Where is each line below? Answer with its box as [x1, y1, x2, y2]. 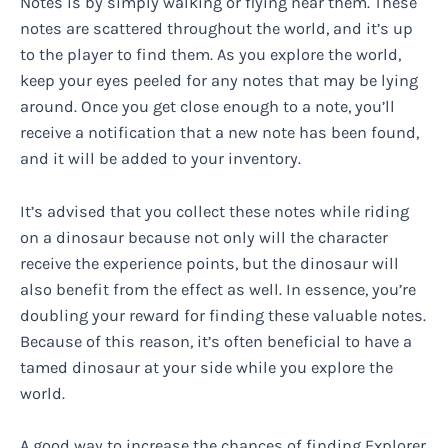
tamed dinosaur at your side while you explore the [20, 357, 393, 377]
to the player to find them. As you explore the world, [20, 45, 401, 65]
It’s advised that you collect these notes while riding [20, 201, 409, 221]
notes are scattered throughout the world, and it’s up [20, 19, 413, 39]
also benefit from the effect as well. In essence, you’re [20, 279, 416, 299]
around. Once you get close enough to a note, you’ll [20, 97, 395, 117]
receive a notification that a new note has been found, [20, 123, 419, 143]
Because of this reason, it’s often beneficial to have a [20, 331, 412, 351]
